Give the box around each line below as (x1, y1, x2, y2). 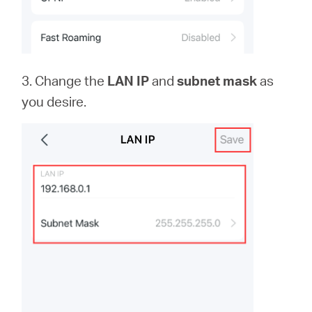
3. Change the (22, 72, 108, 90)
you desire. (22, 93, 87, 111)
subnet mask (177, 72, 258, 90)
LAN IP (107, 72, 150, 90)
